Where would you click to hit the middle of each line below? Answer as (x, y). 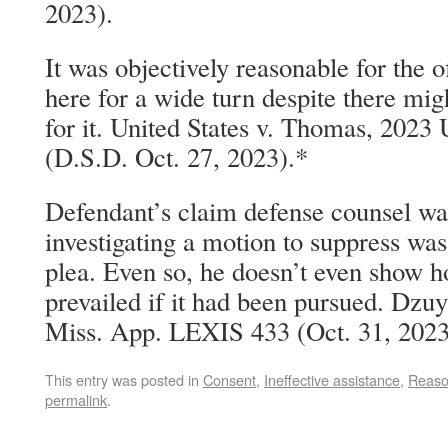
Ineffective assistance (332, 379)
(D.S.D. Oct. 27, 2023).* (176, 157)
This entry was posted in (124, 379)
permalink (76, 399)
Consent (229, 379)
